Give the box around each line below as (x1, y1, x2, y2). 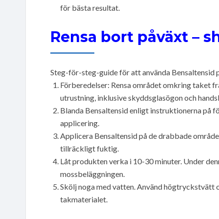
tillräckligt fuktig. (60, 143, 119, 153)
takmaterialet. (60, 194, 108, 204)
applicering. (60, 118, 99, 128)
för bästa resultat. (60, 2, 120, 12)
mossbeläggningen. (60, 169, 125, 178)
